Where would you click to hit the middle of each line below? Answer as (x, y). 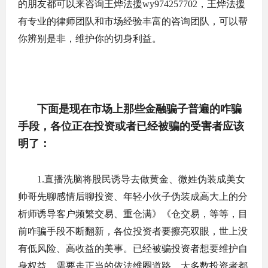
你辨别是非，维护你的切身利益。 (90, 39)
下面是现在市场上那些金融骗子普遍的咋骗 (139, 109)
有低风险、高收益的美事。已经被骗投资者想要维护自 (133, 249)
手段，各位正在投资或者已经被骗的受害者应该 (131, 126)
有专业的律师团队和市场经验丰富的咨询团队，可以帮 (133, 21)
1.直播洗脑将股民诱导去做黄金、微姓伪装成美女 (132, 179)
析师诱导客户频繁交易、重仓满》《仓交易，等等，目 (133, 214)
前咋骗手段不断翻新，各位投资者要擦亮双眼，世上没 (133, 231)
